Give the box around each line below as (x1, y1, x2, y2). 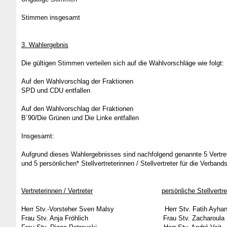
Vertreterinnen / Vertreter (21, 187, 93, 195)
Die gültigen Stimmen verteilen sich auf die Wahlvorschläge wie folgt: (21, 59, 224, 67)
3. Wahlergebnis (21, 41, 68, 49)
